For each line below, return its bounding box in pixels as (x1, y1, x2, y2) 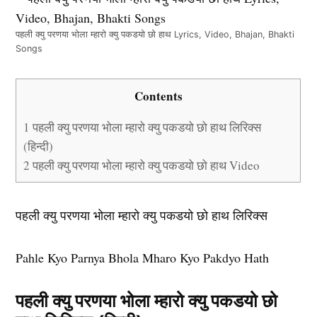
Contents (134, 86, 183, 105)
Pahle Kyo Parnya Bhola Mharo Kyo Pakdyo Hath (16, 248, 270, 266)
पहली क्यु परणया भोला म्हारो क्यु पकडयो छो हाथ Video (30, 156, 260, 173)
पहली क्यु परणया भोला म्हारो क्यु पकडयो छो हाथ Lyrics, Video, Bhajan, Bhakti (16, 28, 295, 40)
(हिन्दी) (23, 137, 54, 154)
